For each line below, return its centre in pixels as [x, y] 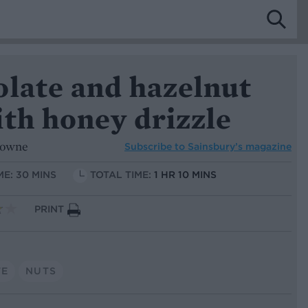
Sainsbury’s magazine [240, 146]
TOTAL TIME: [122, 175]
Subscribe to [156, 146]
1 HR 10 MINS [185, 175]
